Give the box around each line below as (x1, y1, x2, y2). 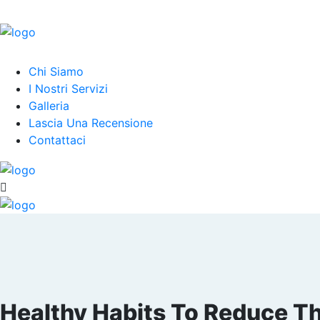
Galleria (29, 99, 69, 113)
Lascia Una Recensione (29, 116, 153, 130)
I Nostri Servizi (29, 81, 108, 96)
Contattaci (29, 133, 86, 147)
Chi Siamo (29, 64, 84, 79)
